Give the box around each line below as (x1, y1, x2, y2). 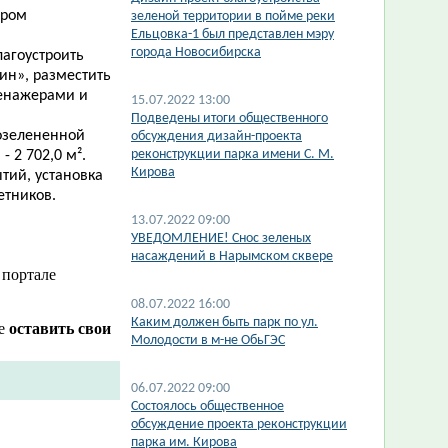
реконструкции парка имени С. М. (131, 147, 334, 162)
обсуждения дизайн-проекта (131, 129, 302, 144)
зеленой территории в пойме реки (131, 9, 335, 24)
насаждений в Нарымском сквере (131, 249, 333, 264)
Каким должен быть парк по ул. (131, 315, 318, 330)
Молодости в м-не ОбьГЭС (131, 333, 285, 348)
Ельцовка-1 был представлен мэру (131, 27, 334, 42)
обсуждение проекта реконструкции (131, 417, 347, 432)
